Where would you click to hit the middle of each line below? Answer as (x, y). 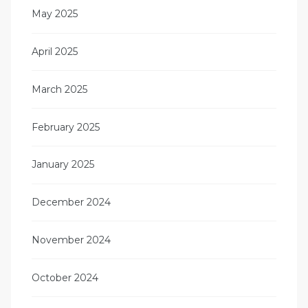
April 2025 (55, 51)
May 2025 (55, 14)
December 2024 (71, 202)
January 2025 (63, 165)
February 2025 (66, 127)
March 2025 (59, 89)
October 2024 (65, 277)
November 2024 (71, 240)
